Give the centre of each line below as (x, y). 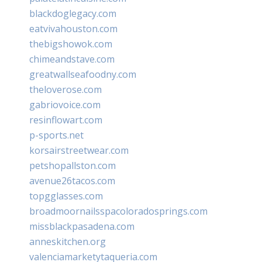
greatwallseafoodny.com (83, 74)
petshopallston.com (73, 165)
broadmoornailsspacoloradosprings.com (118, 211)
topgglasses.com (66, 196)
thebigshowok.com (71, 44)
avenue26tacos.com (72, 180)
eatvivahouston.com (73, 28)
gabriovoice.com (65, 104)
